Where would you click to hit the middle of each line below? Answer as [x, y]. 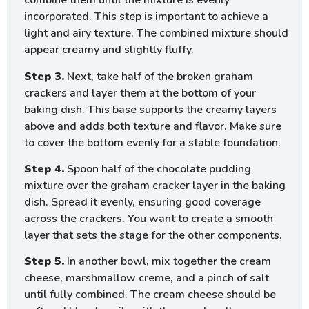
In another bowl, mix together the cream [168, 262]
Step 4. [44, 169]
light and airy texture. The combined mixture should [156, 33]
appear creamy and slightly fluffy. [109, 50]
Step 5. [44, 262]
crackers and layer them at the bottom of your [140, 93]
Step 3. [44, 76]
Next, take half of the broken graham [159, 76]
